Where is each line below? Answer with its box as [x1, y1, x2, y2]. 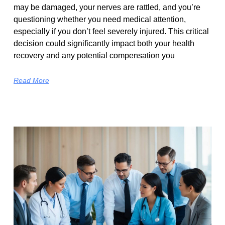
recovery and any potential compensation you [13, 51, 175, 60]
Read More [13, 76, 49, 85]
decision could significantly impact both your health [13, 39, 194, 48]
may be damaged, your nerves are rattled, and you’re [13, 3, 200, 12]
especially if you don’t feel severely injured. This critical [13, 27, 209, 36]
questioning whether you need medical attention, [13, 15, 186, 24]
